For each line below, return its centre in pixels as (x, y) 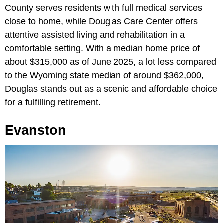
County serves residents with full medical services (104, 8)
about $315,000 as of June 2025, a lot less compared (111, 62)
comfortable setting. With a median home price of (102, 49)
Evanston (36, 131)
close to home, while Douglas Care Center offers (101, 22)
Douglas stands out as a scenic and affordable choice (111, 89)
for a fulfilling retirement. (53, 102)
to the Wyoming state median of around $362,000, (104, 75)
